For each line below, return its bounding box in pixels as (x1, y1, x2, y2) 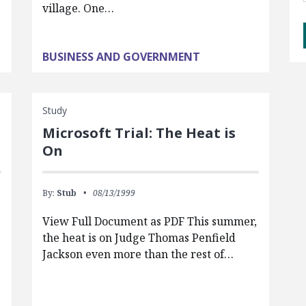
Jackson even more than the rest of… (42, 247, 234, 262)
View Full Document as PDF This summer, (42, 214, 257, 229)
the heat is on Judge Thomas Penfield (42, 230, 236, 246)
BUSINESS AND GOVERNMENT (42, 49, 200, 65)
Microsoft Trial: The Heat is (42, 124, 236, 143)
